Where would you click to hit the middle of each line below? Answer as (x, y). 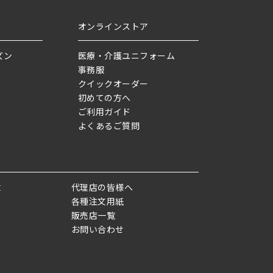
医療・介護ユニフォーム (127, 56)
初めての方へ (105, 98)
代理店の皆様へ (102, 187)
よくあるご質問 (109, 126)
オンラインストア (113, 27)
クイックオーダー (113, 84)
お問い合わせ (98, 229)
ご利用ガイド (105, 112)
